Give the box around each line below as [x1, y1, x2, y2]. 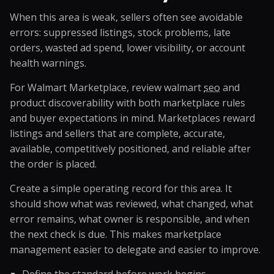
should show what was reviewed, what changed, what [10, 197, 253, 210]
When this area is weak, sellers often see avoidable [10, 10, 243, 24]
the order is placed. [10, 157, 97, 171]
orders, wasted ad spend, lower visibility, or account [10, 41, 245, 54]
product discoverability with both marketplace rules [10, 96, 245, 109]
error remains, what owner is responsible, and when [10, 212, 250, 226]
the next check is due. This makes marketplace [10, 228, 221, 241]
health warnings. [10, 56, 86, 70]
